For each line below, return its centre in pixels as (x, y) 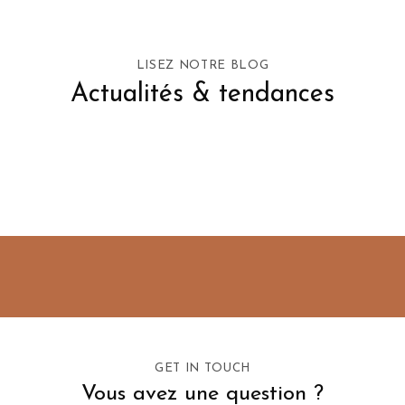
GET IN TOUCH (202, 369)
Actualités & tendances (202, 94)
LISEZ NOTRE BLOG (202, 65)
